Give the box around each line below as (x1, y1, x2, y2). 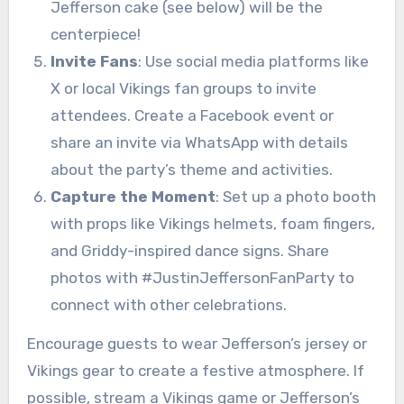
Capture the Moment (50, 187, 216, 206)
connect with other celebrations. (50, 295, 287, 314)
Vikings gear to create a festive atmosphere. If (26, 361, 364, 380)
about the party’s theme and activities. (50, 160, 333, 179)
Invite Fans (50, 51, 138, 70)
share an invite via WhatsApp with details (50, 133, 348, 151)
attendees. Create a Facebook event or (50, 106, 334, 124)
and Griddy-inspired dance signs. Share (50, 241, 329, 260)
